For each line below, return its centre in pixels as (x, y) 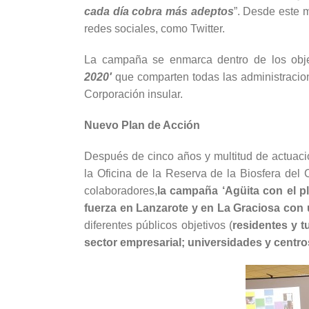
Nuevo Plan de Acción (142, 126)
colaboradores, (121, 191)
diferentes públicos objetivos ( (158, 226)
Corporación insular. (133, 94)
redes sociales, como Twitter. (154, 29)
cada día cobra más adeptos (159, 12)
